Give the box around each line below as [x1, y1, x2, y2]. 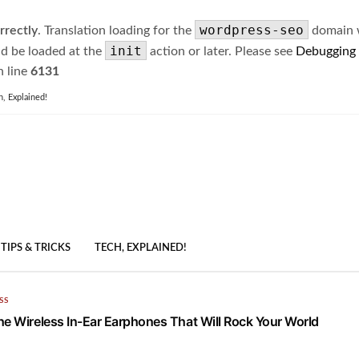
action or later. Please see [147, 45, 296, 58]
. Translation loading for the [38, 24, 195, 37]
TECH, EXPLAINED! [95, 243, 187, 254]
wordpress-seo [200, 22, 304, 38]
